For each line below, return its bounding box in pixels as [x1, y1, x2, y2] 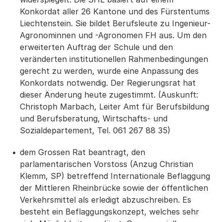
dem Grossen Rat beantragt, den [20, 147, 145, 157]
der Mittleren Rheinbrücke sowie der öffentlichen [20, 183, 208, 193]
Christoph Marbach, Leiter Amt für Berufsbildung [20, 102, 209, 111]
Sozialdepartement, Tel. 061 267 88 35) [20, 125, 170, 135]
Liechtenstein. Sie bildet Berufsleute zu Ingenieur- [20, 18, 211, 28]
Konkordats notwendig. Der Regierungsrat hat [20, 78, 196, 88]
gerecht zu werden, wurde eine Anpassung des [20, 66, 199, 76]
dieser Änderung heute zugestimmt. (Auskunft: [20, 90, 198, 100]
